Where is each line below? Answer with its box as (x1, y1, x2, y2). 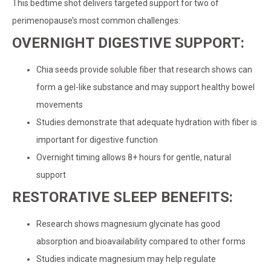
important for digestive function (36, 135, 158, 145)
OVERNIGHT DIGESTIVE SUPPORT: (12, 34, 244, 52)
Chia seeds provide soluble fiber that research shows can (36, 65, 252, 75)
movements (36, 100, 83, 110)
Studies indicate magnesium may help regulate (36, 254, 216, 264)
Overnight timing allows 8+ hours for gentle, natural (36, 152, 231, 163)
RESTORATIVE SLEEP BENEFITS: (12, 189, 233, 206)
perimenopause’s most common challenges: (12, 16, 180, 26)
